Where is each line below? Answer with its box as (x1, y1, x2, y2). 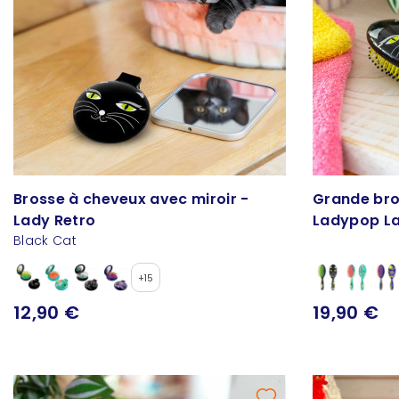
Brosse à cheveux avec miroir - (13, 189, 249, 210)
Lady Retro (13, 210, 96, 232)
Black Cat (13, 232, 77, 250)
